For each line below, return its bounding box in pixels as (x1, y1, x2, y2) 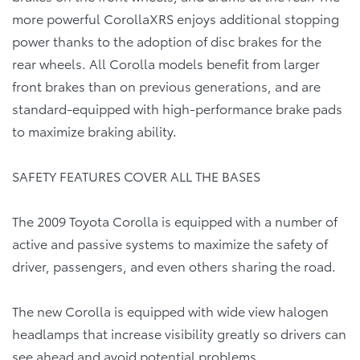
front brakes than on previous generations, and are (12, 76, 321, 95)
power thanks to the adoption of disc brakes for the (12, 31, 321, 50)
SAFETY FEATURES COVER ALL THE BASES (12, 166, 260, 185)
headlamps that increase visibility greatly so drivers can (12, 323, 346, 342)
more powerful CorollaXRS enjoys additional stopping (12, 8, 339, 27)
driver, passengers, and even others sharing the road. (12, 256, 336, 275)
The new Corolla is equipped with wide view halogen (12, 301, 329, 320)
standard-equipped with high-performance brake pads (12, 98, 342, 117)
